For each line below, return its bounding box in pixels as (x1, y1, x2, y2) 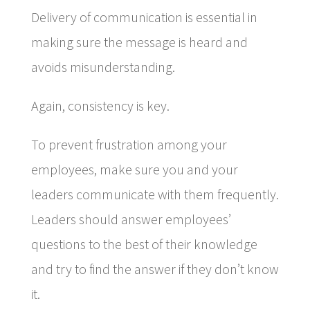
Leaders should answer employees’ (30, 210, 231, 228)
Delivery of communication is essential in (30, 8, 257, 26)
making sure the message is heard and (30, 33, 248, 51)
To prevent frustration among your (30, 135, 227, 153)
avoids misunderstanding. (30, 57, 175, 75)
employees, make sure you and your (30, 160, 238, 178)
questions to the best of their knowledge (30, 235, 257, 253)
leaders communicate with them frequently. (30, 185, 279, 203)
